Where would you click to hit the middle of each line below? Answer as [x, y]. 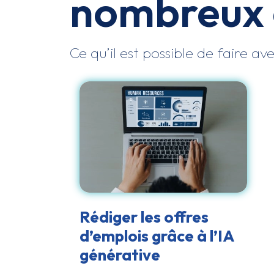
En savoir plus [163, 150]
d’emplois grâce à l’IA [157, 235]
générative [120, 254]
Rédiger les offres [144, 217]
